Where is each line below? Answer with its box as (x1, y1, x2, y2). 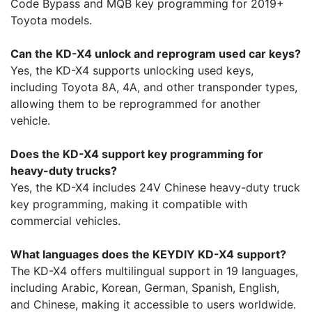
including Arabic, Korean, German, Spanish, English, (10, 281, 279, 295)
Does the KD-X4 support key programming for (10, 147, 263, 162)
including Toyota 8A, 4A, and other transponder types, (10, 80, 297, 95)
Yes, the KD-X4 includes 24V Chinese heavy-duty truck (10, 180, 300, 195)
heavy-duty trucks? (10, 164, 117, 178)
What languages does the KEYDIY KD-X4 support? (10, 247, 286, 262)
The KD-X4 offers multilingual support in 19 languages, (10, 264, 298, 279)
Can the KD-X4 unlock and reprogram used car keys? (10, 47, 301, 61)
